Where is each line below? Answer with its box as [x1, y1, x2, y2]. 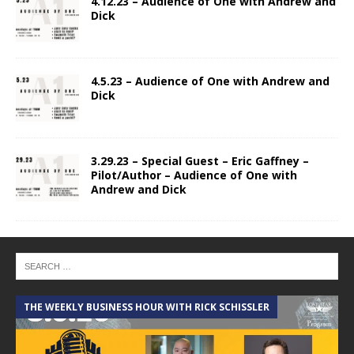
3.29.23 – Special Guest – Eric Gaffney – [91, 153, 309, 169]
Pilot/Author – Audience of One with [91, 168, 297, 183]
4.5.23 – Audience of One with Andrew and [91, 73, 330, 89]
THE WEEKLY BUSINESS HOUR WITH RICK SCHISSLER [24, 300, 269, 314]
